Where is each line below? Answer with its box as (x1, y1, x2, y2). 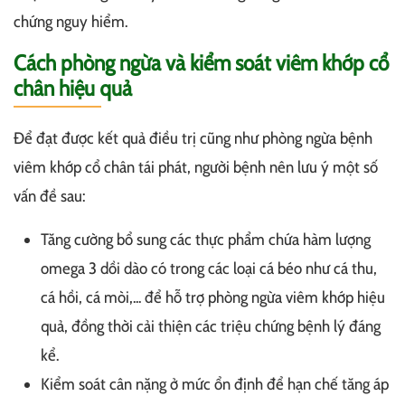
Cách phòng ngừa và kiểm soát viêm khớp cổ (14, 49, 389, 76)
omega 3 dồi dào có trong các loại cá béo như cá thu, (41, 258, 377, 278)
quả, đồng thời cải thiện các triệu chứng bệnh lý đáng (41, 316, 381, 336)
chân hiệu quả (14, 74, 132, 101)
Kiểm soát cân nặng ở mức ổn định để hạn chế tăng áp (41, 373, 389, 394)
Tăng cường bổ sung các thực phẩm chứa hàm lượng (41, 229, 371, 250)
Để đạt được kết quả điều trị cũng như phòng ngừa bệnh (14, 127, 372, 148)
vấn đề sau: (14, 185, 85, 206)
